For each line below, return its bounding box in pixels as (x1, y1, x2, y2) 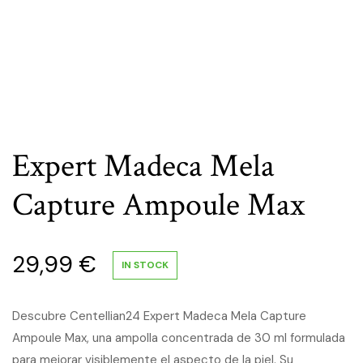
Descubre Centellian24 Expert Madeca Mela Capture (12, 308, 306, 324)
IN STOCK (122, 258, 169, 271)
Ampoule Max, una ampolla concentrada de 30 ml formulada (12, 330, 345, 346)
